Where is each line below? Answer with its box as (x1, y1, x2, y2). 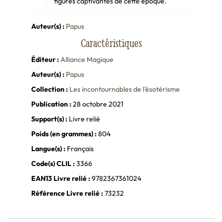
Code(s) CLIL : (31, 159, 75, 168)
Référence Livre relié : (31, 189, 103, 198)
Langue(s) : (31, 144, 65, 154)
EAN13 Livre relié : (31, 174, 90, 183)
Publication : (31, 100, 71, 109)
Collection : (31, 85, 68, 94)
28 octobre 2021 (71, 100, 123, 109)
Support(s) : (31, 114, 67, 124)
